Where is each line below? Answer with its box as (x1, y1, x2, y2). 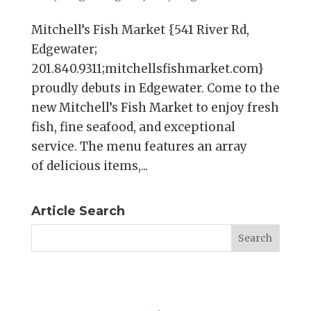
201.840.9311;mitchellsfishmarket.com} (31, 61, 264, 77)
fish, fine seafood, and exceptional (31, 119, 235, 135)
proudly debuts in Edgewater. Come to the (31, 81, 280, 96)
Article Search (31, 203, 125, 219)
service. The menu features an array (31, 139, 247, 155)
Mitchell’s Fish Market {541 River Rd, (31, 22, 249, 38)
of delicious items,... (31, 158, 148, 174)
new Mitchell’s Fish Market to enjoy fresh (31, 100, 279, 116)
